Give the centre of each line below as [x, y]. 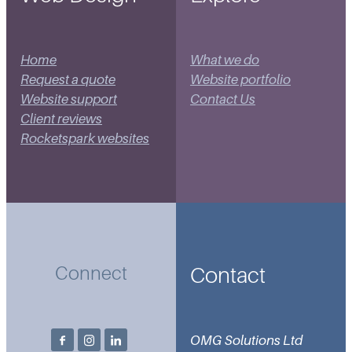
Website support [69, 100]
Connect [91, 274]
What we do [225, 60]
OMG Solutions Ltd [246, 340]
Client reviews [61, 119]
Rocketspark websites [85, 139]
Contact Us [223, 100]
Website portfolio [240, 80]
